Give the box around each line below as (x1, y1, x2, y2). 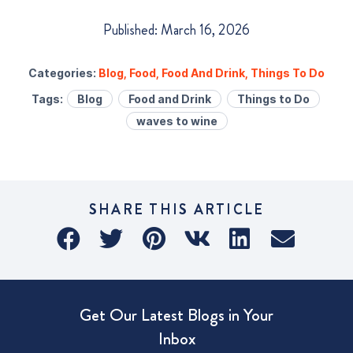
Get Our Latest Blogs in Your (80, 302, 273, 327)
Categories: (28, 65, 98, 80)
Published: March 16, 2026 (103, 19, 250, 40)
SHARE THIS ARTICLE (88, 199, 265, 221)
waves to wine (136, 113, 217, 128)
